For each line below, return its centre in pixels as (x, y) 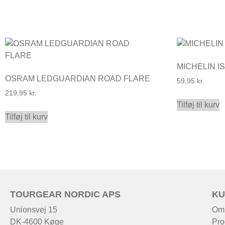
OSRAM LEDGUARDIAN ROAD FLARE (78, 78)
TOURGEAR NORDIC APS (65, 194)
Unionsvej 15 (34, 209)
